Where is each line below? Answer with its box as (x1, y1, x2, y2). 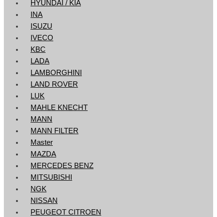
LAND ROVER (31, 80, 78, 88)
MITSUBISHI (31, 173, 72, 181)
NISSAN (31, 196, 58, 204)
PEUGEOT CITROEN (31, 208, 101, 216)
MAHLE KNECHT (31, 103, 88, 111)
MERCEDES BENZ (31, 161, 93, 170)
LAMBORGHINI (31, 68, 82, 77)
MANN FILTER (31, 126, 78, 135)
